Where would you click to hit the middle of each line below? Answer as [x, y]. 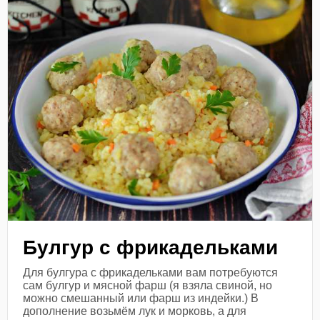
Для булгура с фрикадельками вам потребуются [151, 272]
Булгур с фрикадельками [151, 247]
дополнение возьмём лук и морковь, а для [135, 311]
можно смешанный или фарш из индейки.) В [141, 298]
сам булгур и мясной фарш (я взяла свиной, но [148, 285]
